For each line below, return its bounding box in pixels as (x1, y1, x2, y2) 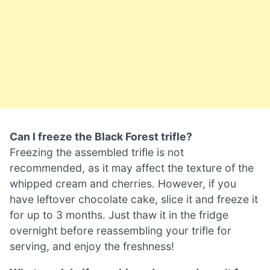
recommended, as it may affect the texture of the (10, 162, 254, 174)
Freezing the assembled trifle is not (10, 146, 184, 159)
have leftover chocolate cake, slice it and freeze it (10, 193, 258, 206)
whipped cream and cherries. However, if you (10, 177, 236, 190)
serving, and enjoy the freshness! (10, 240, 174, 253)
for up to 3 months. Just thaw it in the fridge (10, 209, 228, 221)
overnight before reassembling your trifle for (10, 224, 231, 237)
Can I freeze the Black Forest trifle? (10, 130, 192, 143)
